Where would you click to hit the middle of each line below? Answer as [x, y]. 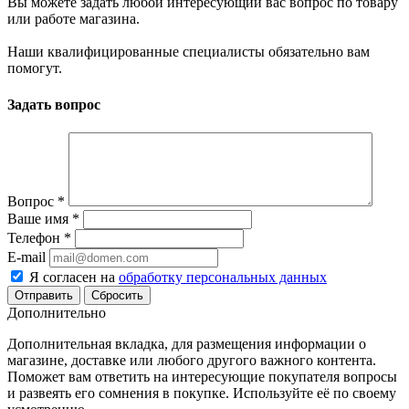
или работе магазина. [73, 19]
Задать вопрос [54, 104]
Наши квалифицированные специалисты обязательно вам [189, 52]
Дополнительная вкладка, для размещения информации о [187, 343]
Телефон [36, 237]
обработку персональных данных [223, 277]
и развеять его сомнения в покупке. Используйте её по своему [202, 393]
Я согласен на [74, 277]
